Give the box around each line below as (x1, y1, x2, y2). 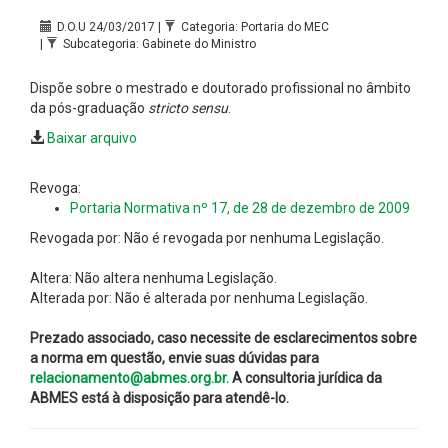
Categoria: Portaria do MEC (181, 19, 329, 34)
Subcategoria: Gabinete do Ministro (63, 36, 256, 51)
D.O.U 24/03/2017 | (57, 19, 164, 34)
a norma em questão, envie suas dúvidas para (30, 349, 319, 366)
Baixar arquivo (47, 129, 137, 146)
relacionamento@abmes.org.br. (30, 369, 229, 386)
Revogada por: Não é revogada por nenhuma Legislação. (30, 229, 384, 246)
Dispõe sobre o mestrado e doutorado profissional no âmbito (30, 79, 411, 96)
